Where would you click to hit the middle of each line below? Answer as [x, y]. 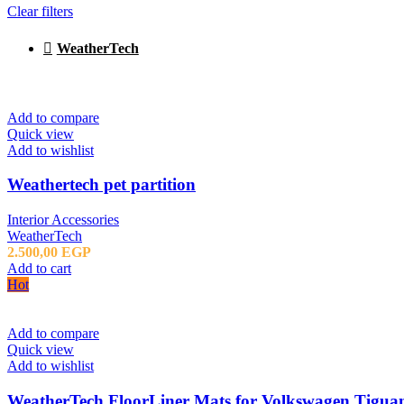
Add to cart [39, 269]
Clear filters [40, 11]
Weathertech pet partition [101, 185]
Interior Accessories [63, 220]
